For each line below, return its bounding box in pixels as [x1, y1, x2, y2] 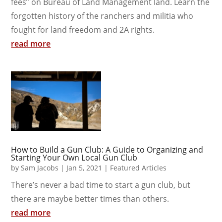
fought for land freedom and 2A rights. [11, 24, 155, 35]
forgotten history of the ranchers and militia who [11, 10, 194, 21]
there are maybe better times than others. [11, 193, 169, 204]
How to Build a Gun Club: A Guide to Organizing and [11, 144, 204, 155]
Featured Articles [110, 163, 167, 172]
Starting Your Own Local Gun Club [11, 152, 138, 163]
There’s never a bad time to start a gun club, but [11, 179, 191, 190]
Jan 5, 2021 [66, 163, 103, 172]
